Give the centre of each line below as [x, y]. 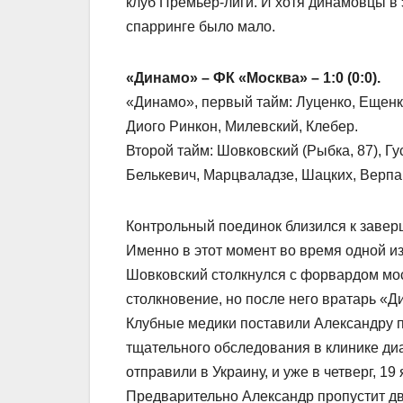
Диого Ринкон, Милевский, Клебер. [242, 126]
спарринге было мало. [201, 26]
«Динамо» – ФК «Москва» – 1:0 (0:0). [253, 77]
